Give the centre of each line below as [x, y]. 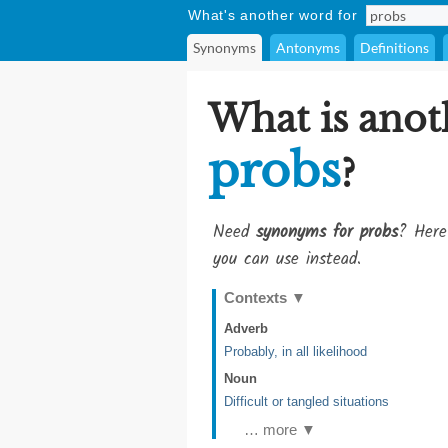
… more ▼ [280, 429]
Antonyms [308, 47]
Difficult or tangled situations [306, 401]
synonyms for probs [327, 232]
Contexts [257, 297]
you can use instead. [287, 259]
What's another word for [273, 15]
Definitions [394, 47]
